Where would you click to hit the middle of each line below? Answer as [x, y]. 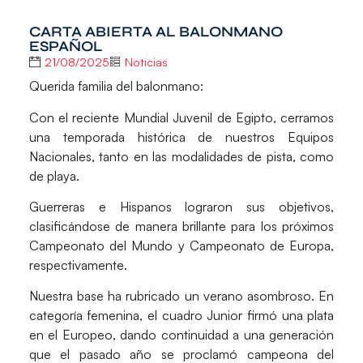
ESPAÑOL [66, 46]
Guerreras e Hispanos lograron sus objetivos [180, 207]
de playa [52, 175]
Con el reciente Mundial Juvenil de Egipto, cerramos [181, 117]
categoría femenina [84, 316]
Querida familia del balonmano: [116, 86]
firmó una [275, 316]
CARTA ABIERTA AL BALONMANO [156, 31]
